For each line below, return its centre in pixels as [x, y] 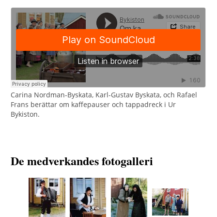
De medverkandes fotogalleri [82, 161]
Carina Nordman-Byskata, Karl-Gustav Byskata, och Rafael [104, 95]
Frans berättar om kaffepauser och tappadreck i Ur [93, 105]
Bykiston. [25, 114]
